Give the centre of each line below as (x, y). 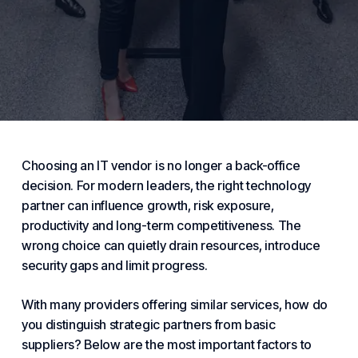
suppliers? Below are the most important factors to (166, 344)
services (255, 304)
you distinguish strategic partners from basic (148, 324)
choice (81, 245)
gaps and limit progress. (137, 265)
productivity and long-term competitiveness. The (161, 225)
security (44, 265)
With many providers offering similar (126, 304)
